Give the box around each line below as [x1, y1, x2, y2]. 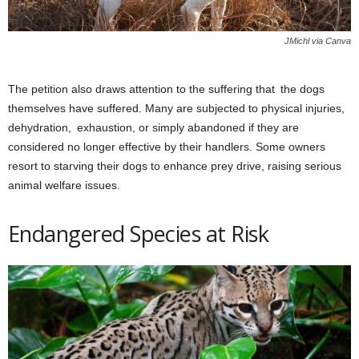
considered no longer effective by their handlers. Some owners [8, 140, 325, 154]
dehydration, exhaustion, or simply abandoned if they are [8, 121, 299, 135]
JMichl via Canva [284, 36, 351, 46]
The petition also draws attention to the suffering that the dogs [8, 83, 325, 96]
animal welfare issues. [8, 179, 120, 192]
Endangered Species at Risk [8, 219, 268, 249]
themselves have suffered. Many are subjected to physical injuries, [8, 102, 345, 115]
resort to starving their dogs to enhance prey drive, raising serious [8, 159, 341, 173]
